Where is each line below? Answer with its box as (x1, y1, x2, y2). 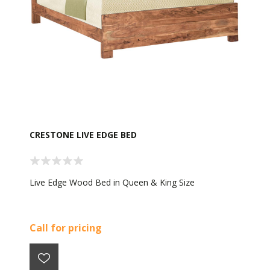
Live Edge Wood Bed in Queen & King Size (30, 177, 195, 189)
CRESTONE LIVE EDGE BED (30, 129, 137, 141)
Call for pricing (30, 221, 102, 235)
